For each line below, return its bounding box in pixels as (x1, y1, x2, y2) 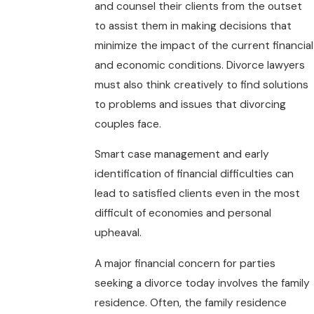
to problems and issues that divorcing (94, 97, 286, 111)
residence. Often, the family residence (94, 295, 287, 310)
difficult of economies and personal (94, 206, 271, 221)
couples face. (94, 116, 161, 131)
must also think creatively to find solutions (94, 77, 308, 92)
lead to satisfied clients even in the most (94, 186, 300, 201)
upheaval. (94, 226, 142, 240)
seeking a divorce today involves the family (94, 275, 310, 290)
